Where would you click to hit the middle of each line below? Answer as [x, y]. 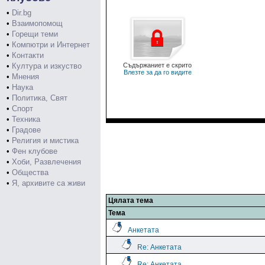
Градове [26, 130]
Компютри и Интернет [51, 45]
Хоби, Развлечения [46, 162]
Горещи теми [35, 34]
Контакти [28, 55]
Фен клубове [35, 151]
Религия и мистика [45, 140]
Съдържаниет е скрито [157, 65]
